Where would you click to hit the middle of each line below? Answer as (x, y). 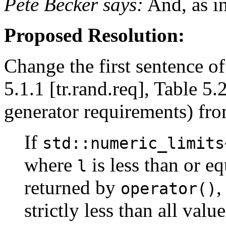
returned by (72, 187)
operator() (168, 188)
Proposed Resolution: (94, 35)
